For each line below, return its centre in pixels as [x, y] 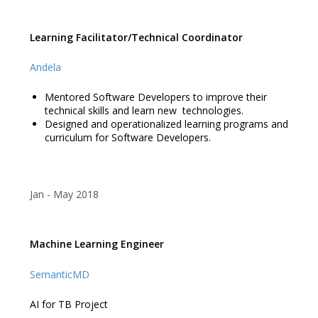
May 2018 [76, 194]
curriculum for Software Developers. [127, 138]
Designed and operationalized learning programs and [166, 124]
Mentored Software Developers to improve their [155, 97]
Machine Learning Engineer [97, 244]
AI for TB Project [68, 304]
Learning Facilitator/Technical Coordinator [136, 37]
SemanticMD [59, 274]
